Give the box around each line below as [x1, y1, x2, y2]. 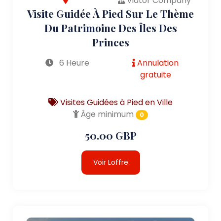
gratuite [140, 69, 171, 80]
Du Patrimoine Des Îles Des [44, 20, 177, 35]
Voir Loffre [93, 157, 128, 167]
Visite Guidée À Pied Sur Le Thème [27, 6, 194, 20]
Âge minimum [79, 108, 134, 120]
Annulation [135, 57, 179, 69]
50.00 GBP [84, 128, 137, 142]
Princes [92, 35, 129, 49]
